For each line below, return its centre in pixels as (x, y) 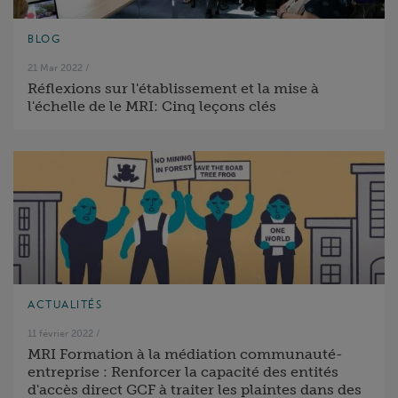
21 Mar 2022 (55, 68)
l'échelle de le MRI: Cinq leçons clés (152, 106)
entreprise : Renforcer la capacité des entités (183, 372)
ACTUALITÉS (65, 304)
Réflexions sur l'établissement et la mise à (173, 88)
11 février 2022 (60, 333)
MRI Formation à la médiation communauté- (185, 354)
